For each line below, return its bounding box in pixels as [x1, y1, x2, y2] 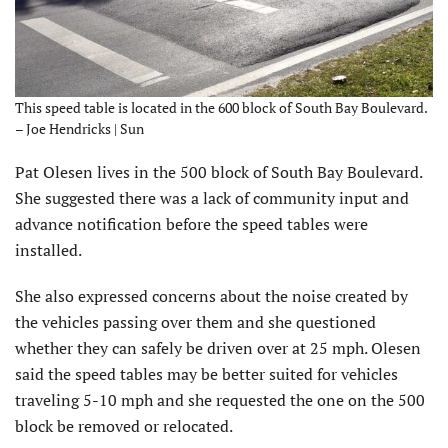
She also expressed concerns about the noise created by [15, 284, 408, 307]
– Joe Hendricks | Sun [15, 118, 144, 138]
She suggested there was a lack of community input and [15, 186, 409, 209]
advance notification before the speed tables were [15, 212, 368, 235]
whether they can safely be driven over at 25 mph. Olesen [15, 336, 421, 359]
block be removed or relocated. [15, 414, 233, 437]
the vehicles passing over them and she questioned [15, 310, 376, 333]
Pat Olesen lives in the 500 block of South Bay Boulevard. [15, 160, 422, 183]
